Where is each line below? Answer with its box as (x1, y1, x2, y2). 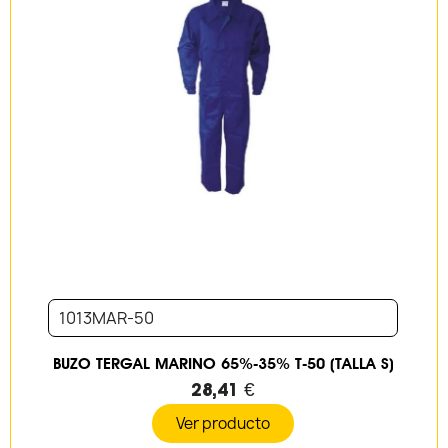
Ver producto (176, 413, 270, 435)
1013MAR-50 (59, 307, 155, 330)
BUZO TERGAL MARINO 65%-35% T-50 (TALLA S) (52, 354, 394, 374)
